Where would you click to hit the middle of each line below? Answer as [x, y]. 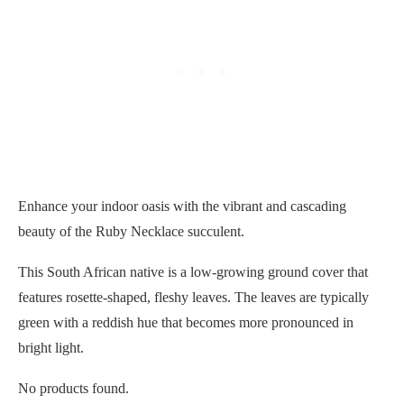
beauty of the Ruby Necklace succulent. [131, 231]
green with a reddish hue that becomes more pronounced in [186, 322]
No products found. [73, 388]
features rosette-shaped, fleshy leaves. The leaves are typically [193, 297]
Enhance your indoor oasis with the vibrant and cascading [182, 206]
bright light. [51, 347]
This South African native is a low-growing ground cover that [193, 271]
